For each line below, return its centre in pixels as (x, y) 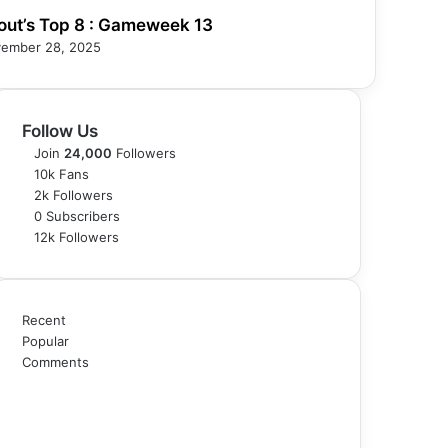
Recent (44, 319)
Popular (45, 340)
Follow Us (60, 130)
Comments (55, 361)
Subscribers (83, 215)
